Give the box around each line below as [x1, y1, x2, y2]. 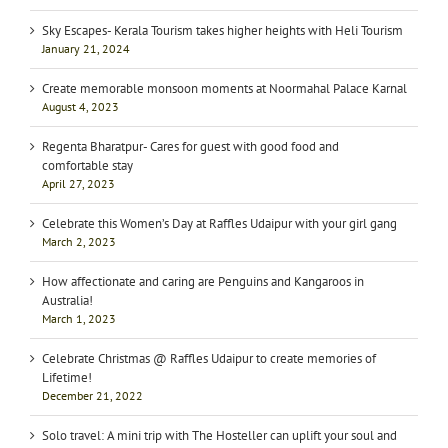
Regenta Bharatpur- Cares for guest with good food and [42, 138, 339, 156]
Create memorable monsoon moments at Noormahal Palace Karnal [42, 80, 407, 98]
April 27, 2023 [42, 176, 115, 192]
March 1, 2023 [42, 311, 116, 327]
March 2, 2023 [42, 234, 116, 250]
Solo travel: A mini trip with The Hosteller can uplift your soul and [42, 427, 397, 445]
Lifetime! [42, 369, 92, 387]
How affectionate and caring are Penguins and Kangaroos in [42, 273, 364, 291]
